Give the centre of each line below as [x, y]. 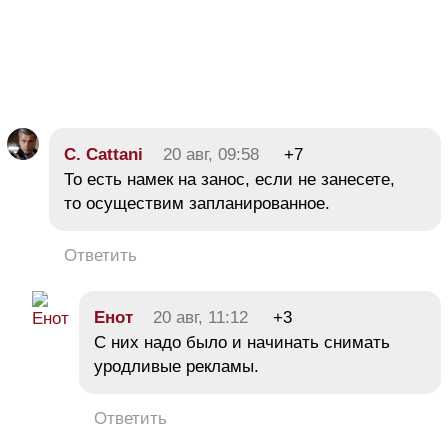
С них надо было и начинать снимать [242, 343]
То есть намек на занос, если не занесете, [229, 180]
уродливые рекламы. [176, 367]
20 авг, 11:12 [200, 318]
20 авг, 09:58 [211, 155]
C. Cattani [103, 155]
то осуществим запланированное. [197, 204]
